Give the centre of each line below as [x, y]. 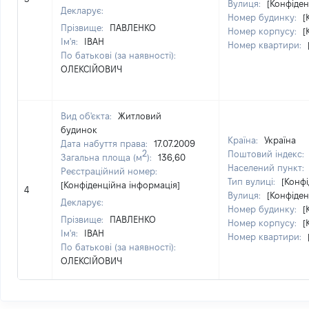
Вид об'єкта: [88, 116]
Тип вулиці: [253, 181]
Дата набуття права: [106, 143]
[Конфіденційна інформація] [120, 185]
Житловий [140, 116]
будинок [79, 130]
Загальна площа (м [101, 157]
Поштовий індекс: [267, 154]
